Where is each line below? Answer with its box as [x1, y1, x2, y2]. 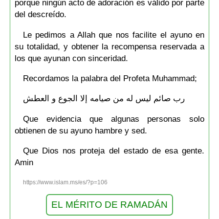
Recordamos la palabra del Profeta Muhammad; [22, 73, 197, 84]
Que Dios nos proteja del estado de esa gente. [22, 146, 205, 156]
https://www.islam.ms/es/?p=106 [22, 179, 108, 186]
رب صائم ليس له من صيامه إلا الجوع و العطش [22, 93, 185, 104]
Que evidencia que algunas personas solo [22, 113, 205, 124]
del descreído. [14, 9, 66, 20]
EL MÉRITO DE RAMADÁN [51, 199, 168, 210]
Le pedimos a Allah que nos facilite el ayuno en [22, 29, 205, 40]
